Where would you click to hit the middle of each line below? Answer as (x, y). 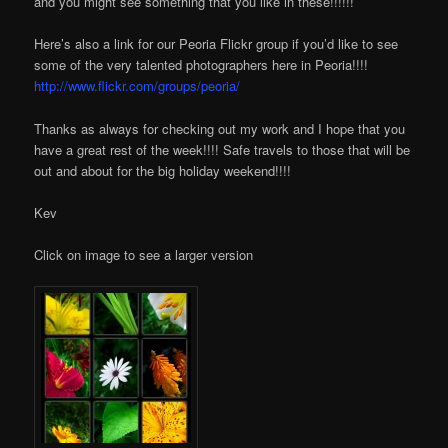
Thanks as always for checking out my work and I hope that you (220, 128)
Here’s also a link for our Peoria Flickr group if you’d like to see (216, 44)
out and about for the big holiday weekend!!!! (163, 170)
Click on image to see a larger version (144, 254)
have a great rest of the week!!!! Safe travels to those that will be (222, 149)
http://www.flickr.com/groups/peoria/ (137, 86)
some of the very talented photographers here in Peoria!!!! (201, 65)
